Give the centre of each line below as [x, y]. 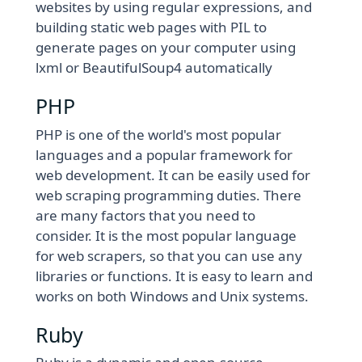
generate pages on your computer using [166, 48]
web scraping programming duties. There [169, 195]
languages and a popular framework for [164, 154]
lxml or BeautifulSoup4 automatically [154, 68]
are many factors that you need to [146, 215]
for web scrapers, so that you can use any [169, 255]
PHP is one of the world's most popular [159, 134]
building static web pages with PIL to [152, 27]
